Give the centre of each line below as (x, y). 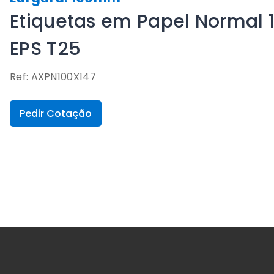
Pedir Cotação (56, 113)
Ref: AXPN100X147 (53, 77)
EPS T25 (46, 49)
